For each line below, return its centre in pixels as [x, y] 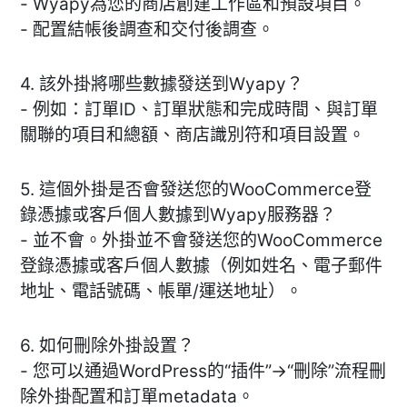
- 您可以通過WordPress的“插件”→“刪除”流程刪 [203, 371]
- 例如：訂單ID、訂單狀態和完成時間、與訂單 [199, 109]
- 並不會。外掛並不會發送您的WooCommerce [201, 240]
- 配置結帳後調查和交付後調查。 [147, 29]
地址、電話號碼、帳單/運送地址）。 [161, 291]
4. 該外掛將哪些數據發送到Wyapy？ [162, 84]
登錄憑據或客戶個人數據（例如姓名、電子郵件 [201, 265]
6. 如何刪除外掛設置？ [107, 345]
